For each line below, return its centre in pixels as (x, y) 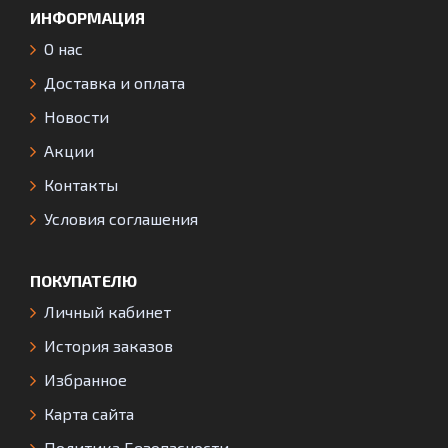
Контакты (81, 185)
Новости (76, 117)
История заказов (108, 346)
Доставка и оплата (114, 83)
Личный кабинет (107, 312)
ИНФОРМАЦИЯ (87, 18)
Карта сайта (89, 414)
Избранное (85, 380)
